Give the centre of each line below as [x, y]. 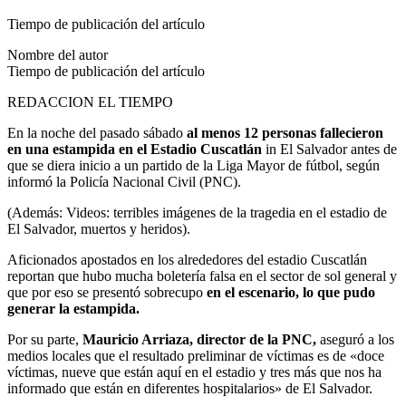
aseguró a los [355, 339]
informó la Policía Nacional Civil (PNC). [124, 181]
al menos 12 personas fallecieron [285, 132]
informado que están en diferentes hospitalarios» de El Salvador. [190, 388]
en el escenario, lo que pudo [291, 292]
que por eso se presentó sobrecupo [107, 292]
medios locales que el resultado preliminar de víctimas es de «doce [196, 355]
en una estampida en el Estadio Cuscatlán [135, 149]
